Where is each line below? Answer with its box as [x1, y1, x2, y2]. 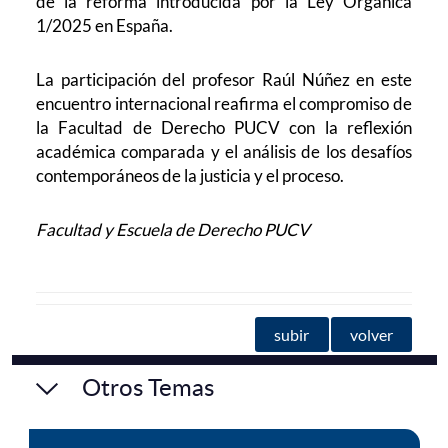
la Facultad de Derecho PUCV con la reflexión [36, 117, 412, 139]
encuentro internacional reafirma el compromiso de [36, 93, 412, 115]
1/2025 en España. [36, 15, 174, 37]
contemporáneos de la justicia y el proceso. [36, 165, 345, 187]
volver [349, 325, 393, 345]
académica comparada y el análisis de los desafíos [36, 141, 412, 163]
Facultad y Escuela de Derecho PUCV [36, 219, 311, 241]
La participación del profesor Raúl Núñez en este [36, 69, 412, 91]
